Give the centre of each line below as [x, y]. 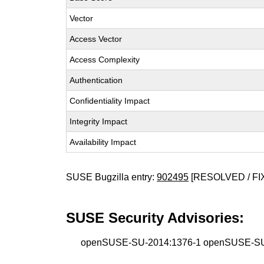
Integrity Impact [99, 121]
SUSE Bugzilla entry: [112, 177]
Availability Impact [103, 142]
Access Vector [96, 39]
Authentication [96, 80]
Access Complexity [105, 60]
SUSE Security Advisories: [155, 218]
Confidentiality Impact [110, 101]
